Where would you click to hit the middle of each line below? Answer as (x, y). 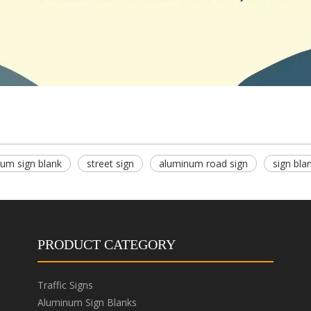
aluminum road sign (203, 163)
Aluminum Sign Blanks (87, 302)
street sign (110, 163)
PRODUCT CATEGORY (107, 244)
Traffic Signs (65, 285)
